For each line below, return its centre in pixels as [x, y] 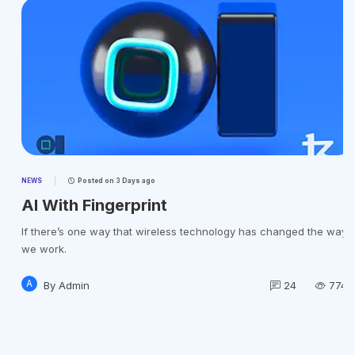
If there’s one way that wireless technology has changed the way [175, 231]
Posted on [86, 180]
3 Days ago [126, 180]
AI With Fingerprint [85, 205]
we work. [34, 248]
